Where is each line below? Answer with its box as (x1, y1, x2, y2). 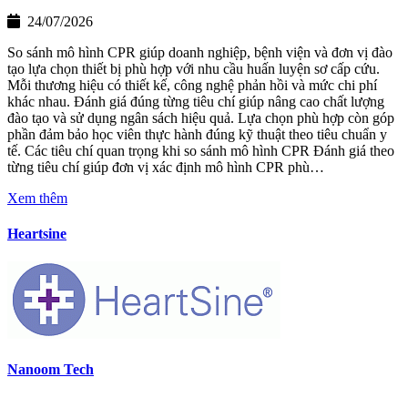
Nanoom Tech (7, 362, 94, 378)
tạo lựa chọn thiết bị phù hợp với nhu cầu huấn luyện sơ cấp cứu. (7, 60, 380, 76)
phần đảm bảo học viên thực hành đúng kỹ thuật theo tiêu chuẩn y (7, 126, 387, 142)
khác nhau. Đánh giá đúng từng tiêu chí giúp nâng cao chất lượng (7, 93, 384, 109)
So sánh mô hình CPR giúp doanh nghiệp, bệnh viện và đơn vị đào (7, 44, 393, 60)
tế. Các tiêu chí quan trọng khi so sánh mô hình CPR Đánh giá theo (7, 142, 394, 158)
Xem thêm (7, 189, 67, 206)
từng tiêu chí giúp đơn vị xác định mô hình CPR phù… (7, 158, 324, 175)
